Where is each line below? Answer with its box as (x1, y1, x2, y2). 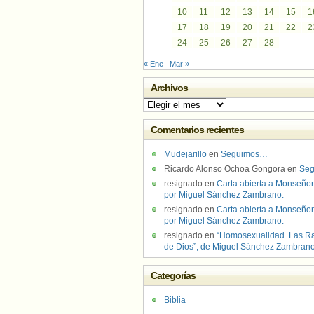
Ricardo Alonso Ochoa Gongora (164, 164, 285, 174)
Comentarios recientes (151, 124, 245, 135)
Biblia (164, 295, 186, 305)
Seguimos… (221, 149, 268, 159)
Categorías (151, 270, 196, 281)
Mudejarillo (164, 149, 207, 159)
